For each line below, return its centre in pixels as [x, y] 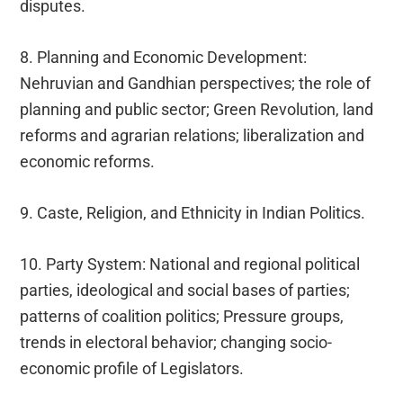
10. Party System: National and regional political [190, 264]
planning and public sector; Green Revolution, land [197, 109]
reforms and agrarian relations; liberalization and [193, 135]
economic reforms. [88, 161]
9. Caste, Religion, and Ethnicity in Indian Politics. [193, 212]
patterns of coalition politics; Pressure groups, [182, 316]
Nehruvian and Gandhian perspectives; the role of [196, 83]
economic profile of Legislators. [132, 368]
